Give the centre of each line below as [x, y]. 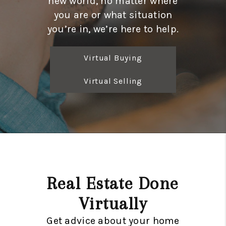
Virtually [113, 204]
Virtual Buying [113, 58]
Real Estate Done [113, 183]
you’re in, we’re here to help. [113, 29]
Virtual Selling [113, 81]
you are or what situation [113, 15]
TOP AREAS [136, 26]
